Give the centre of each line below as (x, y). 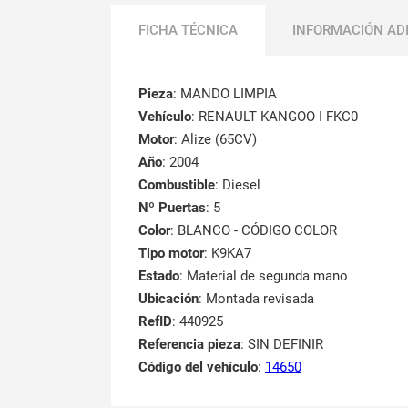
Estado (159, 275)
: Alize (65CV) (215, 139)
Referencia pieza (189, 344)
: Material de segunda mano (264, 275)
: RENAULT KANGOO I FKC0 (275, 116)
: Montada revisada (256, 298)
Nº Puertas (172, 207)
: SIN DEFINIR (282, 344)
